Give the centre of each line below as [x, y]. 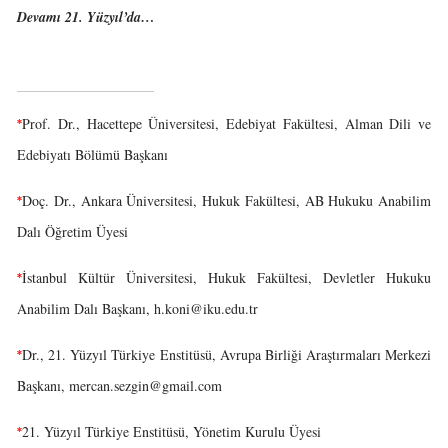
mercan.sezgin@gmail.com [145, 385]
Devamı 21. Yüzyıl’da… [86, 17]
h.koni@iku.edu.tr [206, 308]
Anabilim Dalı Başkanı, [85, 308]
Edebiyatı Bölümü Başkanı [92, 154]
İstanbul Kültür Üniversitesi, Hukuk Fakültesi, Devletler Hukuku [226, 277]
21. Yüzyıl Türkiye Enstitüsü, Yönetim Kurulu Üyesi [171, 431]
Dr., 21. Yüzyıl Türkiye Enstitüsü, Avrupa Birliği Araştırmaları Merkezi [226, 354]
